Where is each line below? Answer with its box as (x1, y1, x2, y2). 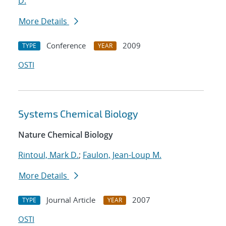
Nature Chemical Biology (18, 129, 113, 141)
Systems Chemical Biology (18, 107, 138, 120)
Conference (46, 40, 86, 51)
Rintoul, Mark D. (18, 149, 79, 161)
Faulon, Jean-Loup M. (83, 149, 161, 161)
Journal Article (46, 195, 95, 205)
